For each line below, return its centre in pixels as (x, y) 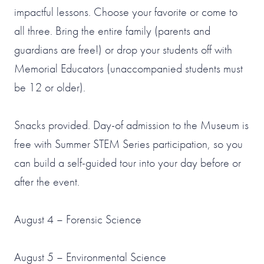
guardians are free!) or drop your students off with (123, 49)
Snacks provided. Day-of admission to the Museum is (131, 125)
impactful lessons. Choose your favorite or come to (126, 11)
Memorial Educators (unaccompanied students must (128, 68)
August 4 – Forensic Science (78, 219)
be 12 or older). (50, 87)
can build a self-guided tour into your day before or (128, 162)
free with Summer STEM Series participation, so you (128, 143)
